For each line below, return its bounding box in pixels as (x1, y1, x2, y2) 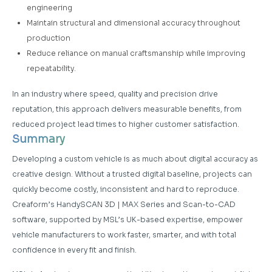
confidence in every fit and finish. (12, 245, 137, 254)
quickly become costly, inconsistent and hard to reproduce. (12, 184, 239, 194)
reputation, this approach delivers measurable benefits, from (12, 104, 242, 114)
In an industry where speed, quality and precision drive (12, 89, 218, 98)
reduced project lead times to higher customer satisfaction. (12, 119, 239, 129)
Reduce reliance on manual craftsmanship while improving (27, 48, 245, 58)
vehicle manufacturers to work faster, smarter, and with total (12, 229, 236, 239)
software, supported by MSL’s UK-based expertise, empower (12, 214, 243, 224)
